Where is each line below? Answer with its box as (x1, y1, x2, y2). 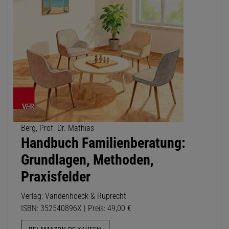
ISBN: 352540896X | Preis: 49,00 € (21, 203, 131, 214)
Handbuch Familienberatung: (21, 134, 186, 152)
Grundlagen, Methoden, (21, 151, 154, 169)
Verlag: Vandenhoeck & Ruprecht (21, 191, 126, 201)
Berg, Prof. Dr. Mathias (21, 123, 94, 133)
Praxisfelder (21, 168, 90, 186)
